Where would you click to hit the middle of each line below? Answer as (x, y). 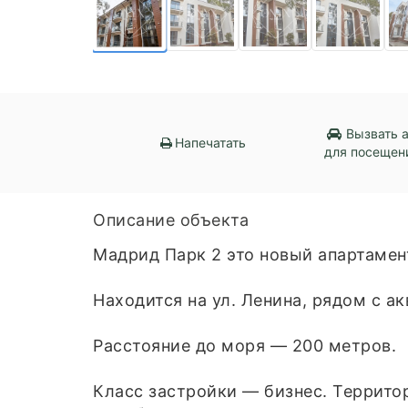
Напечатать (211, 143)
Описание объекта (171, 220)
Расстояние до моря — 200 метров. (245, 346)
